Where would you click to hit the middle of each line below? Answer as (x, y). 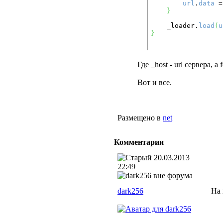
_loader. (183, 26)
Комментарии (139, 142)
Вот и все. (155, 82)
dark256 (130, 191)
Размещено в (139, 118)
